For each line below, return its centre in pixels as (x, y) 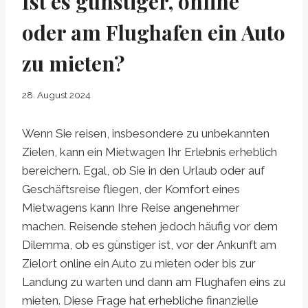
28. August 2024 (56, 95)
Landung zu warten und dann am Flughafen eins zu (154, 282)
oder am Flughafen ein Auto (154, 32)
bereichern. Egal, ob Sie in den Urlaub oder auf (143, 171)
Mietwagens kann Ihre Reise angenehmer (131, 208)
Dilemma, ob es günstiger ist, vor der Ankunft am (149, 245)
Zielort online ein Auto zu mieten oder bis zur (139, 264)
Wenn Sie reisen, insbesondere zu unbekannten (146, 134)
